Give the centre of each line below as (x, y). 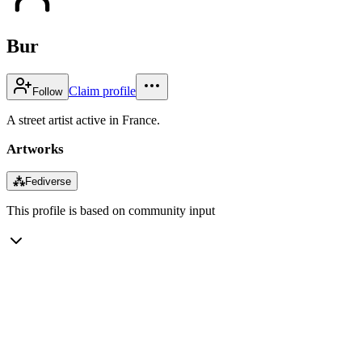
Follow (47, 91)
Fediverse (48, 181)
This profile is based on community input (111, 210)
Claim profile (102, 90)
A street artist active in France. (83, 120)
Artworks (35, 149)
